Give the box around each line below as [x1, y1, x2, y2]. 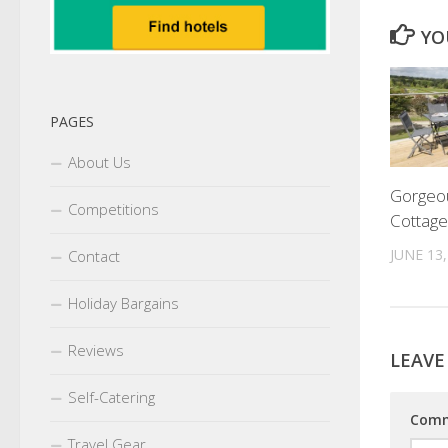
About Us [68, 152, 131, 173]
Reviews [68, 340, 124, 361]
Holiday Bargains [68, 293, 179, 314]
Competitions [68, 199, 159, 220]
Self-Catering [68, 387, 155, 408]
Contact [68, 246, 120, 267]
